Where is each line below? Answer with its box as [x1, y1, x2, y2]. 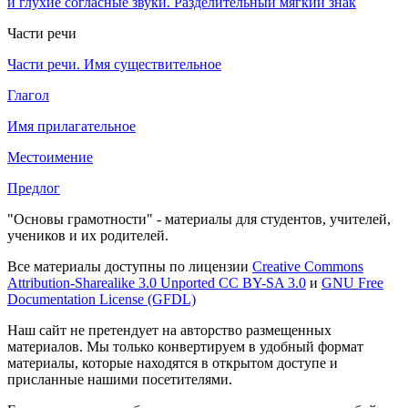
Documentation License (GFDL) [7, 291, 196, 307]
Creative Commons [252, 258, 363, 274]
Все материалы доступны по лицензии [7, 258, 252, 274]
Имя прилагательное [7, 117, 136, 134]
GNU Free [321, 274, 383, 291]
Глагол [7, 87, 49, 103]
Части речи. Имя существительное [7, 56, 221, 72]
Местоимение [7, 148, 93, 165]
